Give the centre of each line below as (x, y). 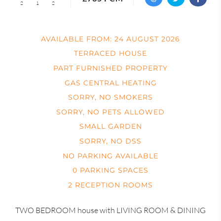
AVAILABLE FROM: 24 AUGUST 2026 (110, 39)
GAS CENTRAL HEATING (110, 83)
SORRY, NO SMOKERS (110, 97)
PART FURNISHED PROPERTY (110, 68)
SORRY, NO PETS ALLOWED (110, 112)
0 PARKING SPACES (110, 170)
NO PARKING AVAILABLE (110, 156)
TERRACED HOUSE (110, 54)
